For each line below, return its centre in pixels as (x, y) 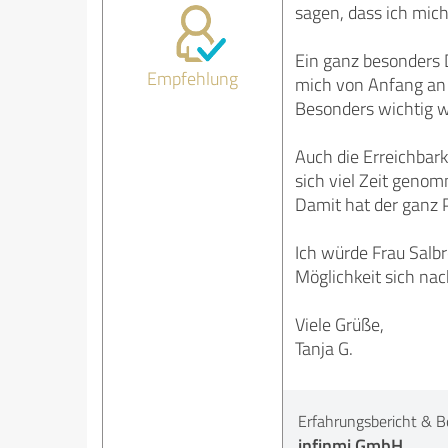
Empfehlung (193, 78)
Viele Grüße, (339, 324)
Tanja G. (323, 348)
